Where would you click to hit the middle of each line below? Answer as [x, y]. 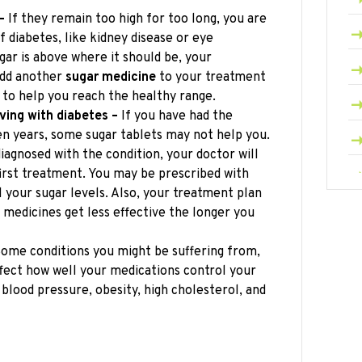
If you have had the [175, 116]
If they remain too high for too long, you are [136, 19]
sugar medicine [111, 77]
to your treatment [211, 77]
